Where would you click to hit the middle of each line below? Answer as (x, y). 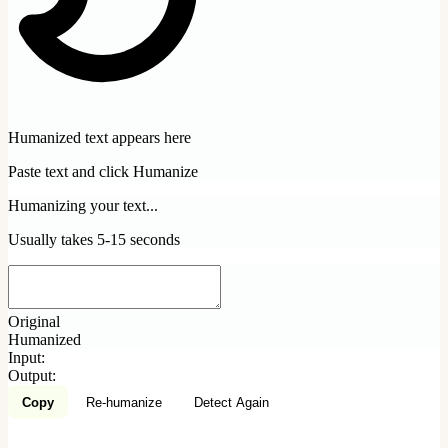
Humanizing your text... (83, 206)
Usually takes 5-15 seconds (94, 240)
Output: (32, 376)
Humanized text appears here (99, 138)
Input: (26, 358)
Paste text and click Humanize (103, 172)
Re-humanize (124, 402)
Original (34, 322)
